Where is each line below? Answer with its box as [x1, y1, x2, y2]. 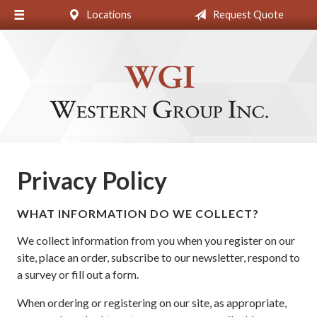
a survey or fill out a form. [17, 267, 139, 281]
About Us [18, 15, 60, 27]
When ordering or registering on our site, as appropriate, [17, 296, 287, 309]
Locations [84, 8, 132, 21]
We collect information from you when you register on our [17, 234, 295, 247]
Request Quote [211, 8, 284, 21]
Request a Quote [18, 44, 95, 56]
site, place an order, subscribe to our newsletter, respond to [17, 250, 300, 264]
